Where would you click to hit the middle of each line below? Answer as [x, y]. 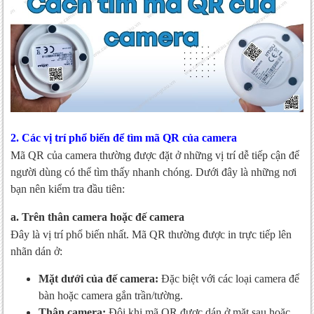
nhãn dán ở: [36, 252]
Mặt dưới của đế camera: [98, 279]
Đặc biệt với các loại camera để [229, 279]
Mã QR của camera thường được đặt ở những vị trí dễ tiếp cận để [155, 156]
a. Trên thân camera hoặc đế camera [97, 217]
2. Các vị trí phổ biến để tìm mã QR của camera [124, 138]
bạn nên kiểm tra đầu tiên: [68, 189]
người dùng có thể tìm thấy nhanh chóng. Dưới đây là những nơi [153, 172]
